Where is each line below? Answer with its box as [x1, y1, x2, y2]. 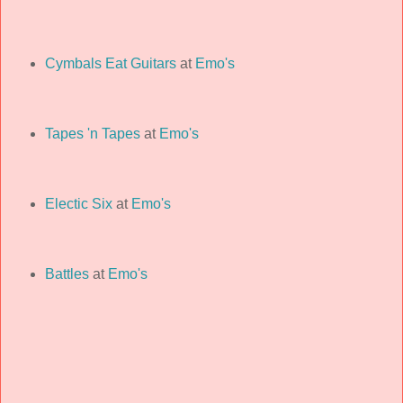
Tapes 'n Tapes [44, 125, 140, 141]
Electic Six [44, 195, 112, 211]
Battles [44, 265, 89, 282]
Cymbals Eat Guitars [44, 55, 176, 71]
